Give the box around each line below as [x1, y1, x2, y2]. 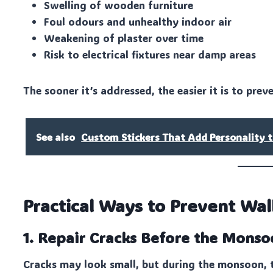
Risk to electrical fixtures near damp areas [44, 48, 257, 62]
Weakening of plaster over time [44, 31, 204, 45]
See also [36, 130, 76, 144]
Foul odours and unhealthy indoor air [44, 15, 232, 29]
